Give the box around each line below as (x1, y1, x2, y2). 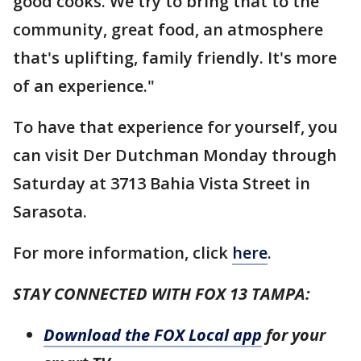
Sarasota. (13, 200, 87, 222)
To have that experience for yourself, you (13, 115, 338, 138)
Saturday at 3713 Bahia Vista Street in (13, 172, 310, 194)
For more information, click (13, 241, 232, 263)
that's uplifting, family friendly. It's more (13, 46, 337, 68)
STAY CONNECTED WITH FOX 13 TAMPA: (13, 282, 310, 305)
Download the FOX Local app (44, 323, 262, 346)
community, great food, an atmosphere (13, 18, 323, 40)
